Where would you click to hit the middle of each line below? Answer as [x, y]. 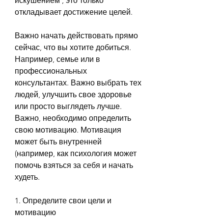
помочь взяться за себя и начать [74, 165]
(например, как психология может [76, 153]
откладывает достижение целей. [74, 12]
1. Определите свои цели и [63, 200]
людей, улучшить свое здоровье [73, 94]
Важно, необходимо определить [73, 118]
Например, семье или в [57, 59]
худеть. [27, 177]
